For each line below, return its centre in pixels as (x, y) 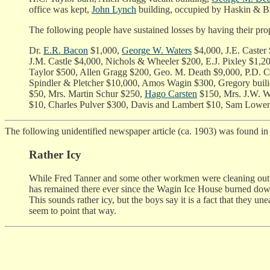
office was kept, (60, 10)
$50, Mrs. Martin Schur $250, (87, 94)
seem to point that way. (73, 210)
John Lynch (114, 10)
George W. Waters (157, 51)
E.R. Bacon (66, 51)
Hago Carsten (171, 94)
